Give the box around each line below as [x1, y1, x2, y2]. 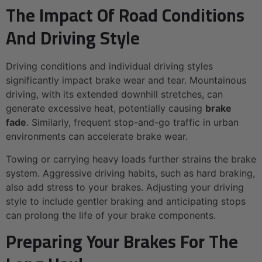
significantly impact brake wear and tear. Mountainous [6, 74, 246, 87]
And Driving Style [6, 22, 140, 55]
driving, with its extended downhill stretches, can [6, 88, 223, 101]
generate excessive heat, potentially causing [6, 102, 205, 115]
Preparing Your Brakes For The [6, 225, 238, 258]
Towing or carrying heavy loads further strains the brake [6, 153, 256, 165]
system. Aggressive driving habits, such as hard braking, [6, 167, 255, 179]
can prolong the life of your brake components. [6, 209, 216, 221]
